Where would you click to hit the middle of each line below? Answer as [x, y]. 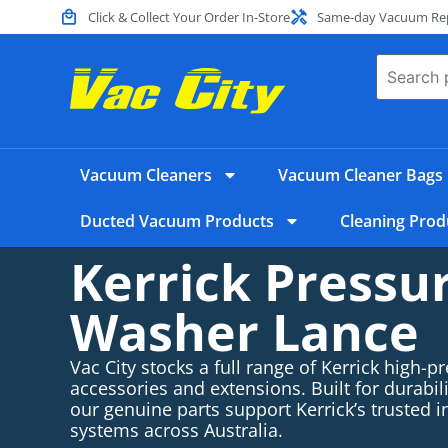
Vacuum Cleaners [146, 175]
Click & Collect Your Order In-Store [188, 16]
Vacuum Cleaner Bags [360, 175]
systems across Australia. [176, 430]
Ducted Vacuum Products [177, 221]
